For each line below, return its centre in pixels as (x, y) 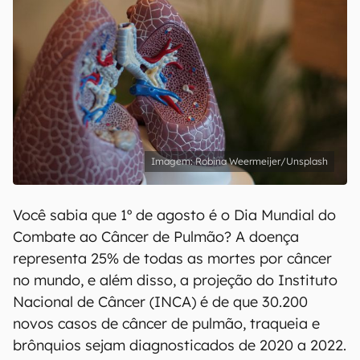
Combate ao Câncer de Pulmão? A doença (156, 237)
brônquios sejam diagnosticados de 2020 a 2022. (180, 345)
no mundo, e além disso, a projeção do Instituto (175, 280)
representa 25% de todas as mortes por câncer (172, 258)
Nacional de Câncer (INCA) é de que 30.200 (160, 302)
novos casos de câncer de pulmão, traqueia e (166, 323)
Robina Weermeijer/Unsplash (262, 161)
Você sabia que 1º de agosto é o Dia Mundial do (174, 215)
